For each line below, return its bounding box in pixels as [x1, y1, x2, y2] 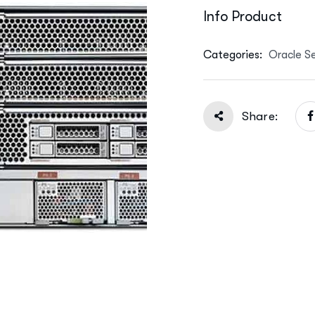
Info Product [203, 8, 282, 25]
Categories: [203, 48, 265, 61]
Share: [242, 109, 278, 123]
